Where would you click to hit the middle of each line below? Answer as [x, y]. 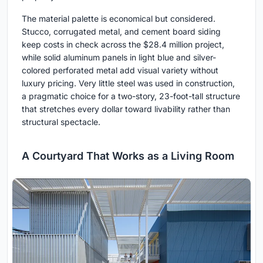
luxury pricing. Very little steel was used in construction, [128, 83]
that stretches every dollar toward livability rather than [126, 109]
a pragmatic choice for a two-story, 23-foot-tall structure [131, 96]
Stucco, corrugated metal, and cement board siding [121, 32]
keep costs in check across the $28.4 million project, [123, 45]
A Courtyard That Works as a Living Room [128, 156]
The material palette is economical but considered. [119, 19]
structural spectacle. [61, 122]
